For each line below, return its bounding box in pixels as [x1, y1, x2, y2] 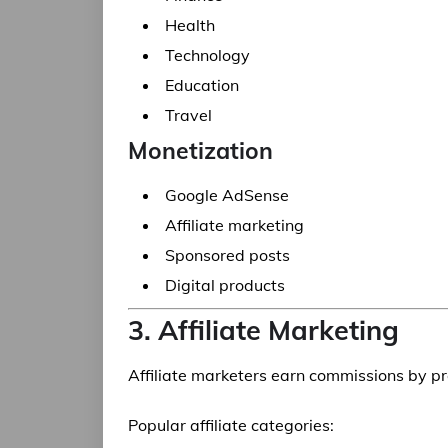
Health [165, 15, 215, 35]
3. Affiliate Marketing [128, 313, 399, 347]
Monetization [128, 136, 273, 165]
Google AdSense [165, 185, 289, 205]
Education [165, 75, 239, 95]
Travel [165, 105, 212, 125]
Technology [165, 45, 250, 65]
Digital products [165, 275, 285, 295]
